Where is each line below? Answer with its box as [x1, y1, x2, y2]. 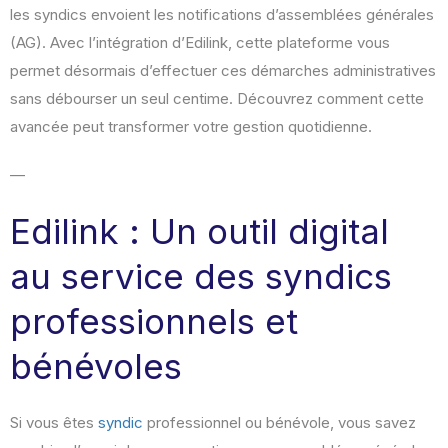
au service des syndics [10, 255, 392, 298]
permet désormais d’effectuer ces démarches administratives [10, 61, 436, 81]
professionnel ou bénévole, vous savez [143, 413, 416, 433]
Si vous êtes [10, 413, 98, 433]
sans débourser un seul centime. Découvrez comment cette [10, 89, 424, 109]
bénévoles [10, 345, 182, 388]
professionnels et [10, 300, 298, 343]
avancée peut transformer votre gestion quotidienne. [10, 117, 372, 137]
